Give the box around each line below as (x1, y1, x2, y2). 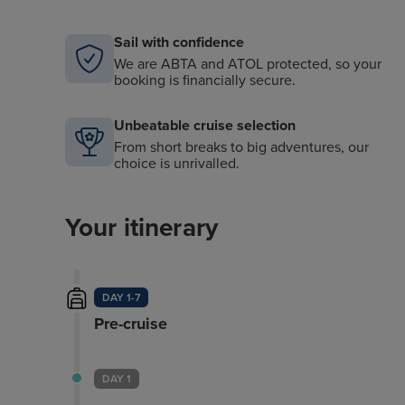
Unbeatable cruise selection (114, 117, 296, 135)
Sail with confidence (114, 33, 244, 52)
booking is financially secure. (114, 71, 296, 89)
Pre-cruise (93, 314, 167, 334)
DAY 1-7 (101, 291, 140, 304)
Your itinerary (65, 212, 218, 243)
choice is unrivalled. (114, 155, 240, 173)
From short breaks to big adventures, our (114, 138, 369, 156)
